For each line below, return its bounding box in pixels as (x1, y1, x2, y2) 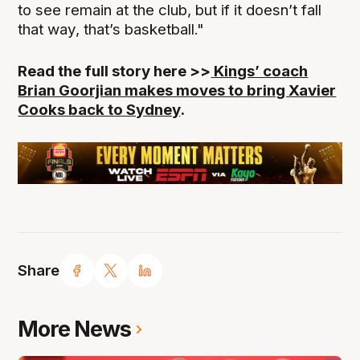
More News (18, 316, 132, 343)
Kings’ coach (211, 61, 309, 80)
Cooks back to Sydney (18, 100, 181, 119)
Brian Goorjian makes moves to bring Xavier (18, 80, 337, 100)
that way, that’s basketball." (18, 19, 205, 39)
